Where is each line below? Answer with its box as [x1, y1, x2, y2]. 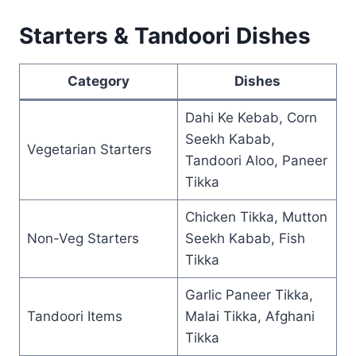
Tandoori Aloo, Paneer [184, 152, 327, 168]
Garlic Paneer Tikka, [184, 286, 313, 303]
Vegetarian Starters [26, 141, 152, 157]
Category [68, 72, 130, 89]
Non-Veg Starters [26, 230, 139, 246]
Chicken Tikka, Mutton [184, 208, 327, 225]
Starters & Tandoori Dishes [19, 21, 311, 49]
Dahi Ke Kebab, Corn [184, 109, 317, 126]
